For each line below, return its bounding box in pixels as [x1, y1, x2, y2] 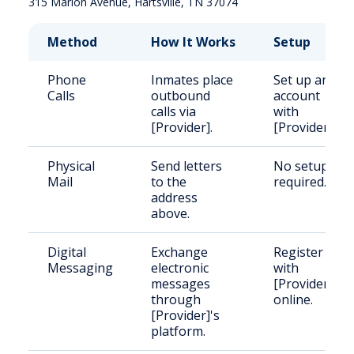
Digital [47, 243, 86, 261]
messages [151, 275, 210, 292]
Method [47, 33, 97, 51]
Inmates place [151, 71, 233, 88]
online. [273, 291, 313, 308]
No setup [273, 157, 329, 175]
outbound [151, 87, 210, 104]
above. [151, 205, 190, 222]
